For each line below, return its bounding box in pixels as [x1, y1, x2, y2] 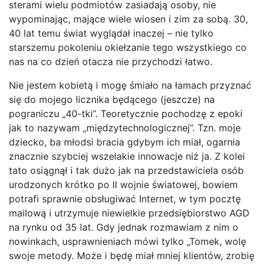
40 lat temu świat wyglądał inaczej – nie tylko [9, 27, 214, 39]
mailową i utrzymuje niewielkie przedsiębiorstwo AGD [9, 207, 250, 219]
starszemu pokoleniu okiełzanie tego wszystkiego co [9, 41, 247, 53]
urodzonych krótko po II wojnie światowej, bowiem [9, 179, 238, 190]
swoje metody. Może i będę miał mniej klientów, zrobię [9, 250, 254, 261]
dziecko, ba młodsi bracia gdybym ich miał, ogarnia [9, 136, 240, 148]
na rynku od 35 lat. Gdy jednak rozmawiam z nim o [9, 221, 238, 233]
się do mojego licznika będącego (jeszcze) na [9, 93, 215, 105]
